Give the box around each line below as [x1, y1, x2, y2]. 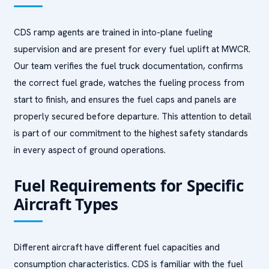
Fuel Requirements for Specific [13, 175, 244, 196]
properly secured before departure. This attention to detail [13, 110, 252, 122]
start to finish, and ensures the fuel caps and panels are [13, 94, 237, 106]
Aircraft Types [13, 193, 118, 215]
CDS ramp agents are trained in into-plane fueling [13, 26, 213, 38]
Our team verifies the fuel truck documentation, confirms [13, 60, 243, 72]
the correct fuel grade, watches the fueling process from [13, 77, 244, 89]
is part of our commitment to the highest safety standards [13, 127, 248, 139]
